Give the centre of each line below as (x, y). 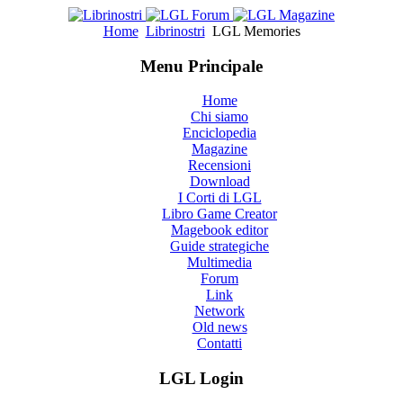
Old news (219, 327)
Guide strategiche (219, 246)
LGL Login (201, 379)
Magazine (219, 149)
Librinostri (175, 31)
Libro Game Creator (219, 214)
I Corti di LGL (219, 198)
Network (219, 311)
